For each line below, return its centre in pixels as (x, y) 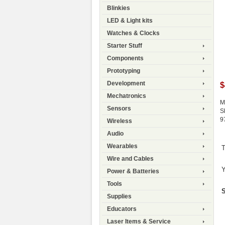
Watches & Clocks (133, 33)
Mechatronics (127, 96)
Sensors (119, 109)
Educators (122, 209)
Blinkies (119, 8)
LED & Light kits (130, 21)
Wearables (122, 146)
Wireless (120, 121)
